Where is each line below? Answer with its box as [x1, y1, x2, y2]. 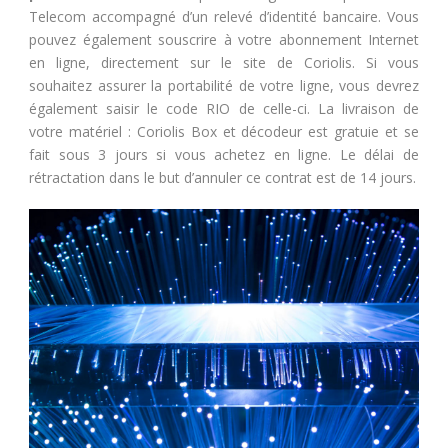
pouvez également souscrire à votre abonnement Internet [29, 29, 419, 49]
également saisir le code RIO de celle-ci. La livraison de [29, 98, 419, 118]
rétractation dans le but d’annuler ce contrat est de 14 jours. [29, 167, 416, 187]
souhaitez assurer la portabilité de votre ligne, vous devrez [29, 75, 419, 95]
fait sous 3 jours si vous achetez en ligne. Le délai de [29, 144, 419, 164]
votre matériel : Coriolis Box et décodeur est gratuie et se [29, 121, 419, 141]
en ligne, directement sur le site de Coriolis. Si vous [29, 52, 419, 72]
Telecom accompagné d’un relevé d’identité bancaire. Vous [29, 6, 419, 26]
